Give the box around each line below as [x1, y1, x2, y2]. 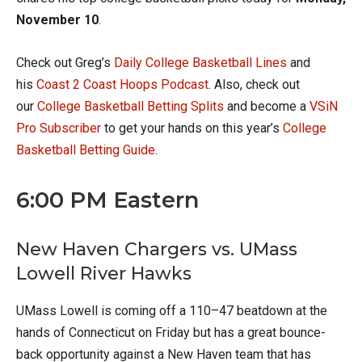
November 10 [16, 12, 99, 28]
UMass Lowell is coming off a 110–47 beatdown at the [16, 303, 327, 319]
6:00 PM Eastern [16, 187, 199, 214]
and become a [224, 99, 309, 115]
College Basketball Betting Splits [37, 99, 224, 115]
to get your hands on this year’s [101, 120, 283, 137]
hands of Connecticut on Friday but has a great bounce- [16, 325, 326, 341]
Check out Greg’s [16, 55, 114, 71]
